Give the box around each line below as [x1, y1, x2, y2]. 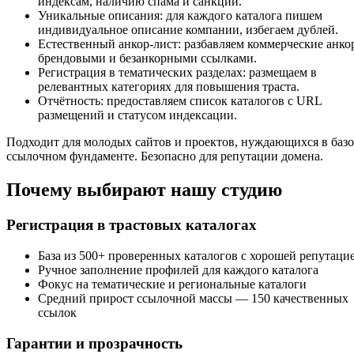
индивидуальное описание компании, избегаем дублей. [38, 23, 338, 37]
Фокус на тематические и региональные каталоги [38, 277, 307, 291]
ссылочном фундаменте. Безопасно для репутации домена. [6, 149, 323, 164]
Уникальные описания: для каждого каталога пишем [38, 9, 322, 23]
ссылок [38, 305, 77, 319]
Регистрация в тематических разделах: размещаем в [38, 66, 317, 80]
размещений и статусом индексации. [38, 108, 237, 122]
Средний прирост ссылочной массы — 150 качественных [38, 291, 348, 305]
